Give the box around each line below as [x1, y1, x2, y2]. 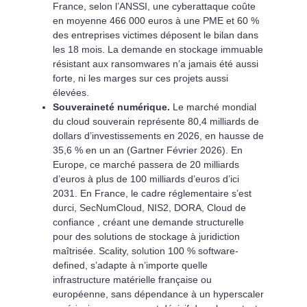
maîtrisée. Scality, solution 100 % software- [52, 245, 238, 256]
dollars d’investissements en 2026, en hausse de [52, 130, 264, 141]
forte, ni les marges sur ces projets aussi [52, 72, 228, 84]
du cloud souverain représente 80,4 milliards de [52, 115, 259, 127]
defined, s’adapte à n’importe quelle [52, 259, 208, 271]
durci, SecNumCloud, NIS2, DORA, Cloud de [52, 201, 246, 213]
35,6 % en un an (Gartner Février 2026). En [52, 144, 243, 156]
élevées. [52, 86, 89, 98]
